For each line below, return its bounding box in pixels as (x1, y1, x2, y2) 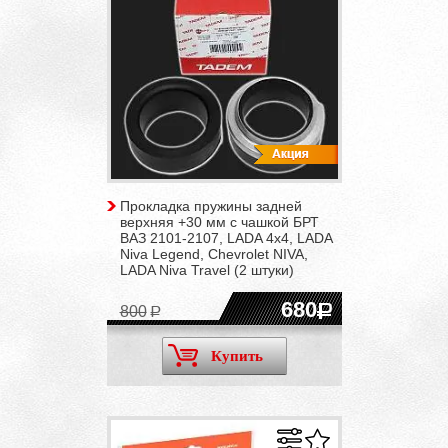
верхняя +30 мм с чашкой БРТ (119, 213, 319, 230)
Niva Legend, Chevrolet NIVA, (119, 245, 308, 262)
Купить (210, 347, 263, 364)
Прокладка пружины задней (119, 197, 302, 214)
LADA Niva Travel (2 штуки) (119, 261, 294, 278)
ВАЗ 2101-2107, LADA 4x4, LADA (119, 229, 332, 246)
